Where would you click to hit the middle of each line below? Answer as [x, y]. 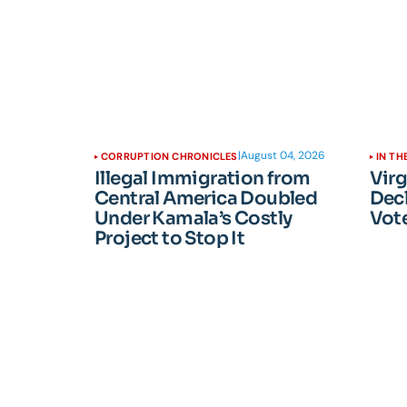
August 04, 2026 [283, 155]
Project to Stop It [170, 239]
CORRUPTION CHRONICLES [169, 157]
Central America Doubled [206, 199]
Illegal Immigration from [203, 179]
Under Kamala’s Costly [194, 219]
